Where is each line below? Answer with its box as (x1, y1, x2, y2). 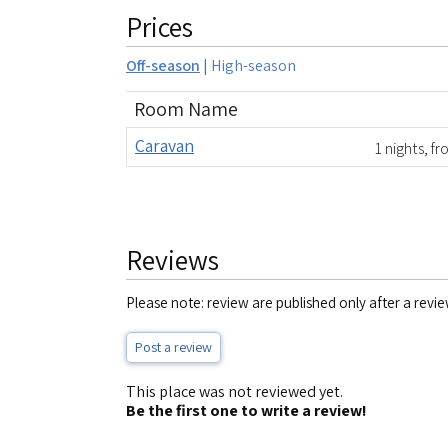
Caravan (135, 134, 194, 157)
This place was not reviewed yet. (126, 381, 343, 402)
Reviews (126, 241, 219, 278)
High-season (211, 55, 296, 76)
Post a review (135, 338, 212, 356)
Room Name (134, 96, 238, 122)
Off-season (126, 55, 200, 76)
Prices (126, 8, 193, 45)
